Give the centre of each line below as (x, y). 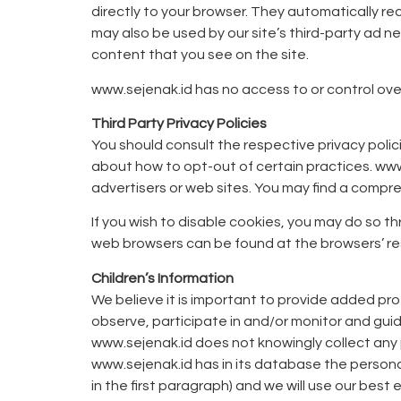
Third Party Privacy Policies (179, 123)
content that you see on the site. (200, 55)
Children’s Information (162, 278)
